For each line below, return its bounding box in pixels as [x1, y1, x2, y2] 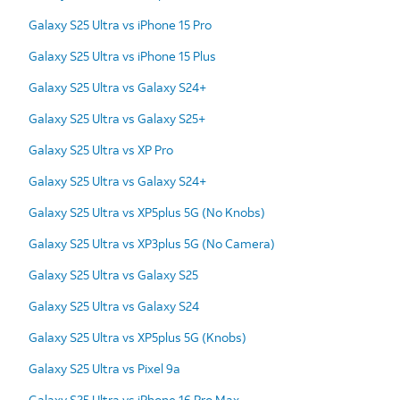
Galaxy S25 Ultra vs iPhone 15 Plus [29, 46, 216, 64]
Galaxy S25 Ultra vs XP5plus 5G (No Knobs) [29, 203, 265, 221]
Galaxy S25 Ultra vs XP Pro [29, 140, 173, 158]
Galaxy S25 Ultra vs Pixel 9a [29, 359, 180, 377]
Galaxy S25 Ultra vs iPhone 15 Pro [29, 15, 212, 33]
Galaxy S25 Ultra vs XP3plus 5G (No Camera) [29, 234, 275, 252]
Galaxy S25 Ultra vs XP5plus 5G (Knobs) [29, 328, 246, 346]
